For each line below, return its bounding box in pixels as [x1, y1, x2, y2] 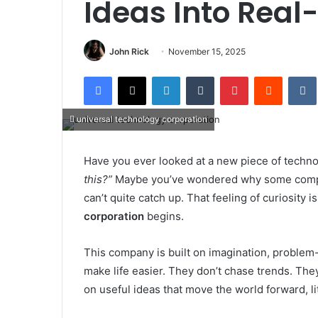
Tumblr [214, 70, 243, 82]
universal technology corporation [75, 114, 207, 125]
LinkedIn [180, 70, 216, 82]
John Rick [109, 46, 149, 57]
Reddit [282, 70, 310, 82]
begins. [144, 209, 184, 224]
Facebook [111, 70, 155, 82]
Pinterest [248, 70, 288, 82]
